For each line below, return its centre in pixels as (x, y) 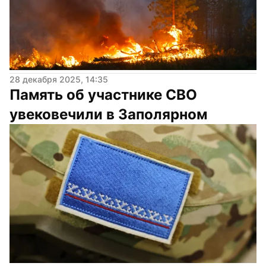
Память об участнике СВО (103, 94)
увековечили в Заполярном (108, 114)
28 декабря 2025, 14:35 (59, 79)
